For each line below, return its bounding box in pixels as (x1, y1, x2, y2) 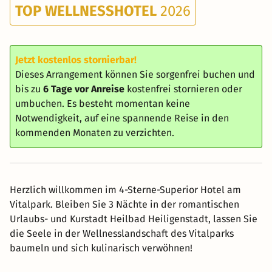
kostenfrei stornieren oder (124, 83, 242, 95)
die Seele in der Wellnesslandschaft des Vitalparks (10, 228, 234, 239)
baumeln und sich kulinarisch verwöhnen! (10, 242, 192, 254)
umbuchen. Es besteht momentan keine (15, 98, 190, 109)
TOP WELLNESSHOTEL (15, 2, 157, 19)
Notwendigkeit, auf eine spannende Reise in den (15, 112, 229, 124)
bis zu (15, 83, 43, 95)
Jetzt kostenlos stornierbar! (15, 54, 137, 66)
